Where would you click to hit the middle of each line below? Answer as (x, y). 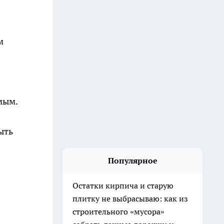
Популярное (132, 160)
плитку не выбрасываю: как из (130, 198)
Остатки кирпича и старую (123, 185)
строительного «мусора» (118, 211)
